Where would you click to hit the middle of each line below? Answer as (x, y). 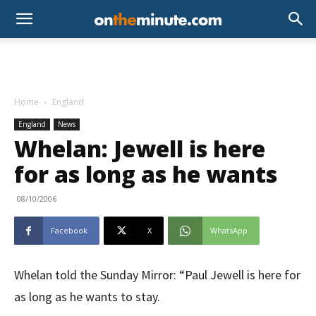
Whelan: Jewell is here (140, 148)
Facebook (69, 230)
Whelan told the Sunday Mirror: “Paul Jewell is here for (157, 275)
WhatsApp (229, 230)
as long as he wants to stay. (87, 297)
